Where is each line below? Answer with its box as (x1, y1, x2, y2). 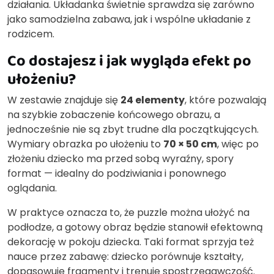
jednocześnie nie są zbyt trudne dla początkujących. (7, 122, 259, 136)
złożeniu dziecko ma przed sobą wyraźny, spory (7, 151, 234, 166)
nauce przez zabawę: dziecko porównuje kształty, (7, 249, 243, 264)
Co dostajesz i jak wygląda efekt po (7, 48, 251, 72)
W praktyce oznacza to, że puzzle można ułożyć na (7, 205, 250, 220)
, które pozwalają (185, 92, 267, 107)
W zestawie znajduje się (7, 92, 120, 107)
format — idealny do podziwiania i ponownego (7, 166, 226, 180)
